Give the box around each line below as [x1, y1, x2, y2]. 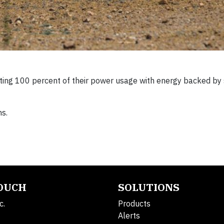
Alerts [118, 210, 140, 221]
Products [118, 198, 150, 209]
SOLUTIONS [118, 180, 179, 194]
